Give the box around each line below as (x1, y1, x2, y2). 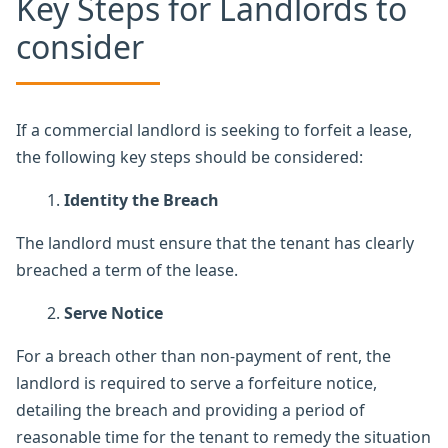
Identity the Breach (64, 188, 219, 211)
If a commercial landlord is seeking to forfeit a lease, (16, 118, 412, 141)
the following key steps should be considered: (16, 145, 363, 168)
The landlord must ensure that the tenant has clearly (16, 231, 414, 254)
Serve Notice (64, 301, 163, 324)
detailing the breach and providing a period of (16, 398, 365, 421)
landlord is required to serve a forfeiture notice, (16, 371, 377, 394)
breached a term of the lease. (16, 258, 238, 281)
